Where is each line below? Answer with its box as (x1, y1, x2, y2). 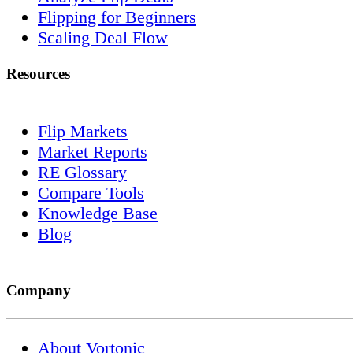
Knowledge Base (38, 203, 158, 223)
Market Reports (38, 142, 147, 162)
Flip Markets (38, 121, 128, 141)
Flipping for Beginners (38, 6, 196, 27)
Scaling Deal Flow (38, 27, 168, 47)
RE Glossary (38, 162, 127, 182)
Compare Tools (38, 183, 144, 203)
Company (6, 282, 71, 299)
